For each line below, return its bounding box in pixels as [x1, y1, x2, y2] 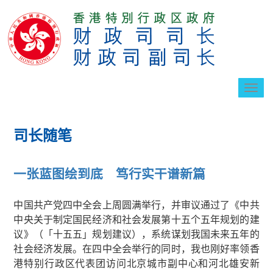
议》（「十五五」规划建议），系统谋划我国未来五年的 [13, 227, 260, 241]
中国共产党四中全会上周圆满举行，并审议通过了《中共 [13, 197, 260, 211]
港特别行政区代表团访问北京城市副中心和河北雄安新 [13, 256, 260, 270]
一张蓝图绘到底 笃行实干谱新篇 [13, 165, 206, 182]
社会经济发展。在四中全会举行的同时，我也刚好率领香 [13, 241, 260, 255]
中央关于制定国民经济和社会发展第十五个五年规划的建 [13, 212, 260, 226]
